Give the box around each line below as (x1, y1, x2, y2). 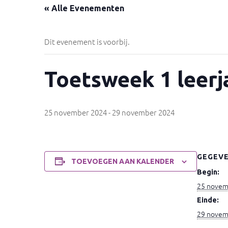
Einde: (197, 196, 219, 204)
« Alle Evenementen (44, 4, 124, 13)
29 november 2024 (112, 107, 175, 118)
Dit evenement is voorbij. (44, 36, 130, 47)
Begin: (197, 168, 219, 176)
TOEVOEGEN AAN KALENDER (71, 157, 174, 165)
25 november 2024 (44, 107, 107, 118)
